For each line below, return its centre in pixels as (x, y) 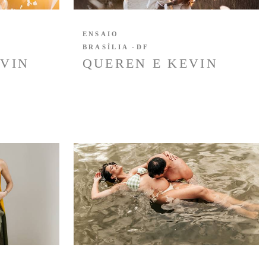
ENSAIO (101, 34)
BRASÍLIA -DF (116, 47)
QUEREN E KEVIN (150, 64)
